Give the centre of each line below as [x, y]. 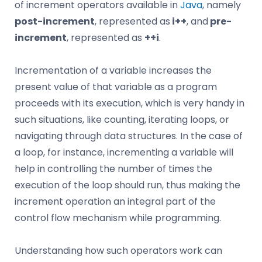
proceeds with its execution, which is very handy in [130, 103]
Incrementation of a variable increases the [113, 70]
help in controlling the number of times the [113, 168]
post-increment [55, 21]
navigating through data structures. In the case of [129, 136]
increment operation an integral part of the [115, 201]
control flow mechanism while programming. [118, 218]
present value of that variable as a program [116, 87]
